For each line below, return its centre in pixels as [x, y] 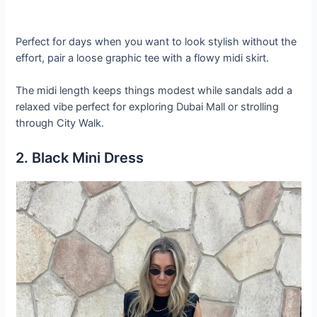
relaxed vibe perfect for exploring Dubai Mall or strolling [148, 107]
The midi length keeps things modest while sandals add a [154, 91]
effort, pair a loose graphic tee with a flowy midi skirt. [143, 58]
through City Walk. [60, 123]
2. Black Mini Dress [80, 157]
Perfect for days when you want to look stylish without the [156, 41]
